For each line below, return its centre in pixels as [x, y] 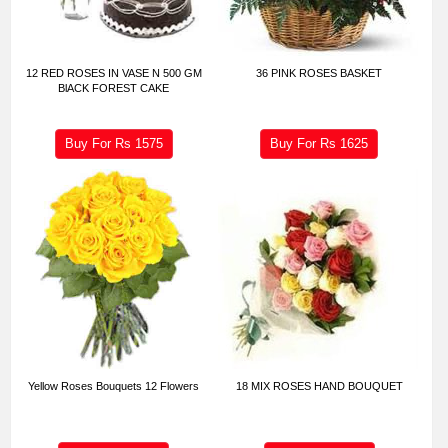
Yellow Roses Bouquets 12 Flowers [114, 385]
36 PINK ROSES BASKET [319, 72]
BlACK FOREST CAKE [114, 87]
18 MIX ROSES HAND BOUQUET [319, 385]
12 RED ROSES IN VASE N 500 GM [113, 72]
